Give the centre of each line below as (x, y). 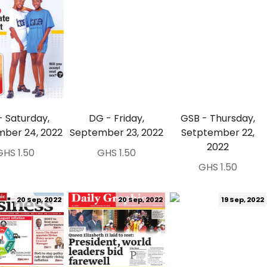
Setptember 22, (218, 133)
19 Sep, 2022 (242, 200)
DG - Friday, (117, 118)
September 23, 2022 (117, 133)
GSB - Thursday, (218, 118)
